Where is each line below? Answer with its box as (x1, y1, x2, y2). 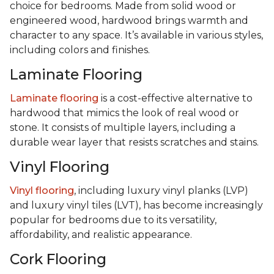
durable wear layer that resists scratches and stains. (10, 136, 259, 149)
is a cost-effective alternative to (98, 92, 253, 105)
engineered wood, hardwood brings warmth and (10, 15, 248, 27)
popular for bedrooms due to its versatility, (10, 214, 217, 226)
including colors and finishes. (10, 44, 152, 56)
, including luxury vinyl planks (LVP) (74, 185, 248, 197)
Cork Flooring (10, 250, 106, 268)
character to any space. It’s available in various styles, (10, 29, 263, 42)
